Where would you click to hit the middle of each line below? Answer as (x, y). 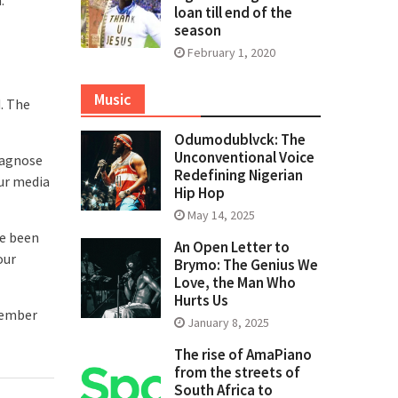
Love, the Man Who (235, 283)
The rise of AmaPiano (243, 355)
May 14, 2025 (221, 215)
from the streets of (237, 373)
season (198, 31)
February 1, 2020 (231, 53)
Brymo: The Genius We (246, 265)
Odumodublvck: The (240, 140)
